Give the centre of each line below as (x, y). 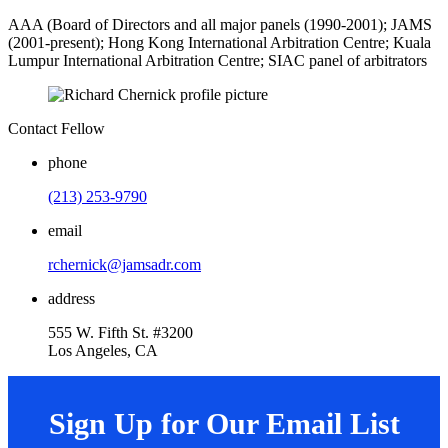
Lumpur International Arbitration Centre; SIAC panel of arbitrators (217, 60)
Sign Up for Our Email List (224, 424)
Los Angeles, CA (103, 350)
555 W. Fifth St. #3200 (120, 332)
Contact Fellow (56, 128)
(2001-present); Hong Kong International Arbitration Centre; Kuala (219, 42)
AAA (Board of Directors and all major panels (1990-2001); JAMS (220, 24)
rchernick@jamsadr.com (124, 264)
